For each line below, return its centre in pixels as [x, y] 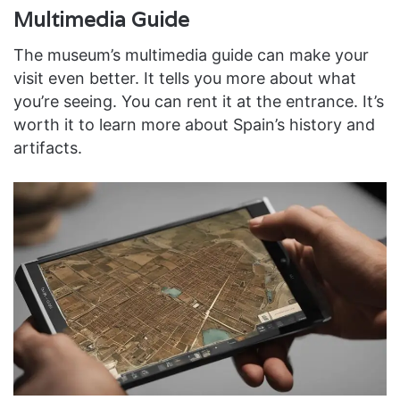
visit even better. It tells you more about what [185, 79]
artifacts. [48, 148]
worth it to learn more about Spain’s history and [194, 125]
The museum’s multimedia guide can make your [191, 55]
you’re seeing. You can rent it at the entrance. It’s [199, 102]
